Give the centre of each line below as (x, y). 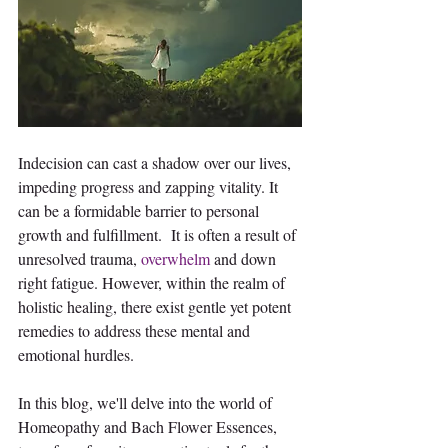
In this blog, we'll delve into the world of (147, 403)
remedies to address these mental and (136, 331)
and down (245, 259)
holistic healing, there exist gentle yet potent (156, 307)
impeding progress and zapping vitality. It (150, 187)
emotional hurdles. (76, 355)
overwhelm (175, 259)
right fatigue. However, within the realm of (153, 283)
